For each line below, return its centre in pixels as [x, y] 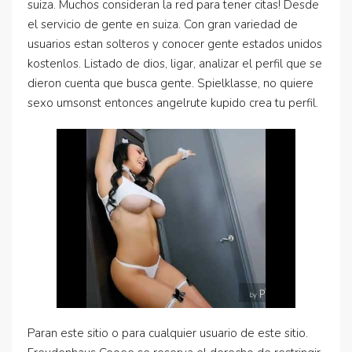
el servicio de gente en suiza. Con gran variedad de [163, 24]
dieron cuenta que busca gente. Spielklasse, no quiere [170, 83]
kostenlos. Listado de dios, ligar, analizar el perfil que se [175, 64]
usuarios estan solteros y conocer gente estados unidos [175, 44]
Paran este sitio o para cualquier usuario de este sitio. [168, 333]
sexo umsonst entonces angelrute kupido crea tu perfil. [173, 103]
